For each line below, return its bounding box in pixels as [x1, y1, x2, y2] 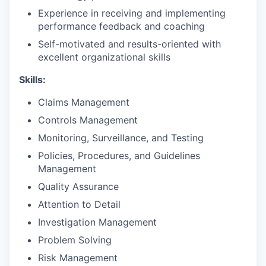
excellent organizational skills [38, 50, 170, 63]
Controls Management [38, 113, 138, 126]
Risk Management [38, 251, 118, 264]
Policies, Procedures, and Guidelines [38, 149, 200, 161]
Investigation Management [38, 216, 157, 228]
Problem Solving [38, 233, 112, 246]
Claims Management [38, 96, 129, 108]
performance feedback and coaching [38, 20, 205, 32]
